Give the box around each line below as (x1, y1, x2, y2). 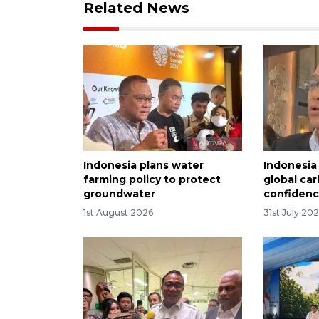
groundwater (83, 187, 155, 200)
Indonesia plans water (83, 158, 204, 172)
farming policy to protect (83, 172, 221, 186)
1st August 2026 (83, 206, 153, 218)
